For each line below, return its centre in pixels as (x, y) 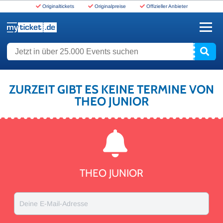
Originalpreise (110, 6)
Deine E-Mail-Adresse (54, 204)
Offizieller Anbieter (167, 6)
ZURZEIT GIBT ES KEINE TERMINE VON (111, 89)
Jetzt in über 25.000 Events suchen (62, 48)
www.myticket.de (33, 38)
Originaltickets (58, 6)
